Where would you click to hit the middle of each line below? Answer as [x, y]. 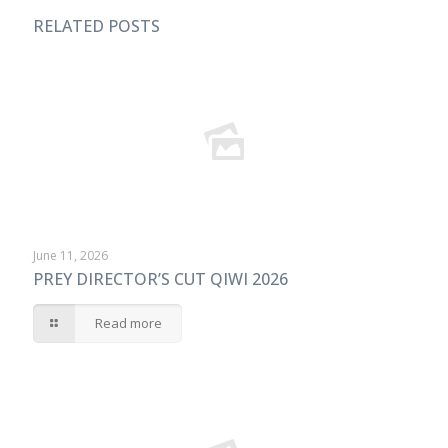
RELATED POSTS [96, 26]
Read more [129, 323]
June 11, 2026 [70, 255]
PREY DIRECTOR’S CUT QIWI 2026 [160, 279]
